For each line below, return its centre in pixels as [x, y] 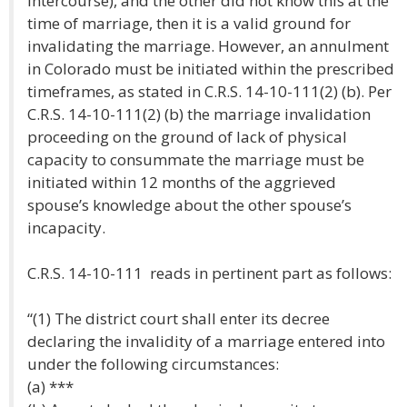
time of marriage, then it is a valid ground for [189, 23]
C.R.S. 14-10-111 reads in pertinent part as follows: [209, 273]
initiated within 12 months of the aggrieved [182, 182]
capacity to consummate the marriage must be [196, 159]
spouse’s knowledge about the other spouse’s [189, 205]
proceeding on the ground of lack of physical [187, 137]
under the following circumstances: [153, 364]
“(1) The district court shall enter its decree [179, 318]
